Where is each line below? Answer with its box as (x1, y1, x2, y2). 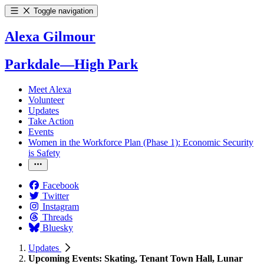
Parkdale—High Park (5, 56, 138, 72)
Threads (42, 212, 72, 222)
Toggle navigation (34, 6, 94, 15)
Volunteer (28, 94, 64, 105)
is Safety (28, 147, 60, 158)
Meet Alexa (28, 84, 71, 94)
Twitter (42, 190, 69, 201)
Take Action (28, 115, 74, 126)
